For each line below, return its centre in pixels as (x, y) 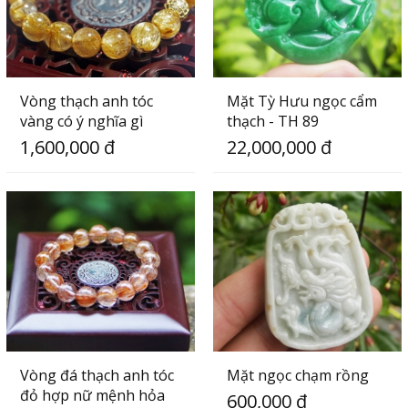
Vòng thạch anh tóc (86, 101)
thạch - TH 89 (272, 121)
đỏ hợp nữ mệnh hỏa (92, 396)
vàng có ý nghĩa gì (81, 121)
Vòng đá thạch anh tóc (97, 376)
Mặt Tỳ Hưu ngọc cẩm (301, 101)
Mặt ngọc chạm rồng (297, 376)
